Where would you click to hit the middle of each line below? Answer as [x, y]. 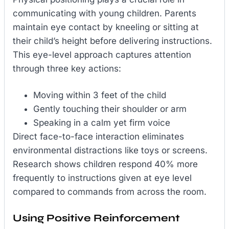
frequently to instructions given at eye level [102, 178]
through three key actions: [67, 68]
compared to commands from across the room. [110, 192]
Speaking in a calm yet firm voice [102, 123]
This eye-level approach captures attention [102, 54]
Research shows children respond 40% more [105, 164]
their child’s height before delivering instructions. [112, 41]
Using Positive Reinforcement [96, 218]
